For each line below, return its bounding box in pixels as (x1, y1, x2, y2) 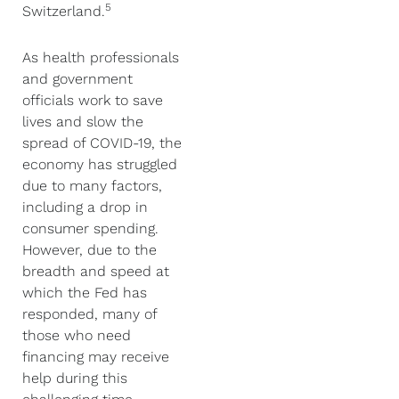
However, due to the (22, 241, 157, 258)
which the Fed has (22, 284, 147, 301)
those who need (22, 327, 131, 344)
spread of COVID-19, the (22, 134, 182, 151)
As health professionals (22, 49, 179, 66)
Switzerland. (22, 3, 105, 20)
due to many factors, (22, 177, 162, 194)
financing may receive (22, 348, 169, 365)
